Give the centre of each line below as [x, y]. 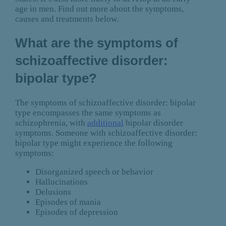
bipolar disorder [153, 123]
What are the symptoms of [96, 43]
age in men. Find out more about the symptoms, [99, 9]
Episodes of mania [68, 202]
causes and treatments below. [67, 19]
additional [105, 123]
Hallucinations [61, 182]
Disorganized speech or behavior [94, 172]
